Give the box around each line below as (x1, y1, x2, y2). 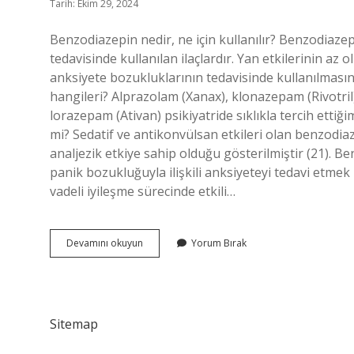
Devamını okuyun (66, 236, 143, 250)
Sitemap (50, 315, 98, 333)
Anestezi (142, 264, 180, 277)
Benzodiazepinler (142, 235, 221, 249)
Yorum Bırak (191, 236, 247, 250)
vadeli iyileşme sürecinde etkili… (50, 183, 235, 200)
